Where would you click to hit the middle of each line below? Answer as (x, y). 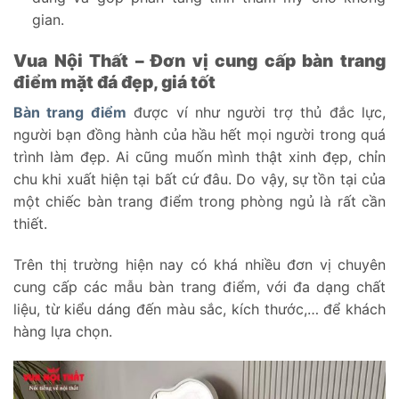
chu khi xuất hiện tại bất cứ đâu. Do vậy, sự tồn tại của (199, 179)
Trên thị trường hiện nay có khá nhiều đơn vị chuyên (199, 264)
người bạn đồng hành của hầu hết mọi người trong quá (199, 134)
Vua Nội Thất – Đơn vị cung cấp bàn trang (199, 61)
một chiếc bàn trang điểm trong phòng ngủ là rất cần (199, 201)
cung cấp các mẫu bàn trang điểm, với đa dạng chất (199, 286)
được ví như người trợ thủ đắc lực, (256, 112)
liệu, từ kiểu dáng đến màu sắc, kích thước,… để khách (199, 309)
